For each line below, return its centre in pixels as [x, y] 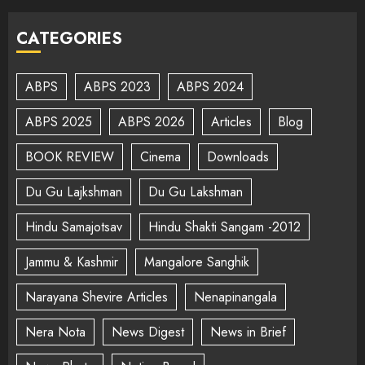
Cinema [161, 156]
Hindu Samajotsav [74, 226]
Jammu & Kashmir [72, 262]
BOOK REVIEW [70, 156]
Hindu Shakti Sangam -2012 [224, 226]
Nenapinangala [235, 297]
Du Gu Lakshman [196, 191]
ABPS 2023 [117, 86]
